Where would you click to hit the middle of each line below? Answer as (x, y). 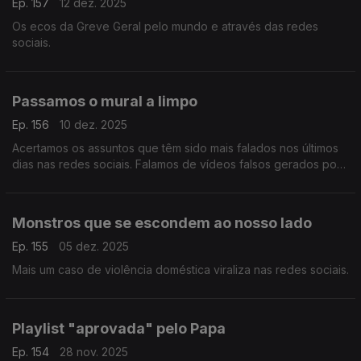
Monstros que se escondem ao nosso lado (162, 223)
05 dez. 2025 (94, 246)
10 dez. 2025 (93, 124)
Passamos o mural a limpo (105, 101)
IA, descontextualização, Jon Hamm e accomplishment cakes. (175, 180)
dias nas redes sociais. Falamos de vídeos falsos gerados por (176, 164)
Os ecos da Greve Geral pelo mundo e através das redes (165, 26)
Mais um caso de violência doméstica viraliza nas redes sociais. (180, 270)
